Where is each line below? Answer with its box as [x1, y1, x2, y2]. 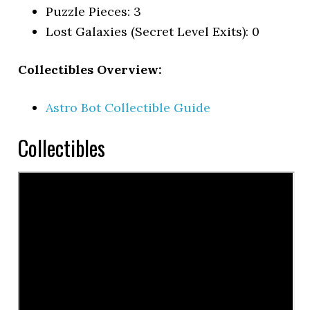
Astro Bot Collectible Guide [46, 100, 211, 116]
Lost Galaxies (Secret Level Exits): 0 [46, 24, 260, 39]
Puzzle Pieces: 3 [46, 3, 142, 19]
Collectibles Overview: [18, 62, 163, 77]
